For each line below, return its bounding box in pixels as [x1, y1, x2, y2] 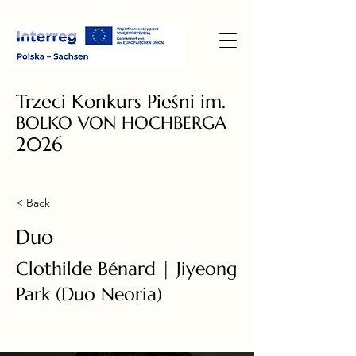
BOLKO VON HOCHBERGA [16, 112, 226, 133]
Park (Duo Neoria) [16, 283, 162, 305]
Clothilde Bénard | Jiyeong [16, 257, 237, 280]
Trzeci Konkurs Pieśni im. [16, 90, 226, 114]
